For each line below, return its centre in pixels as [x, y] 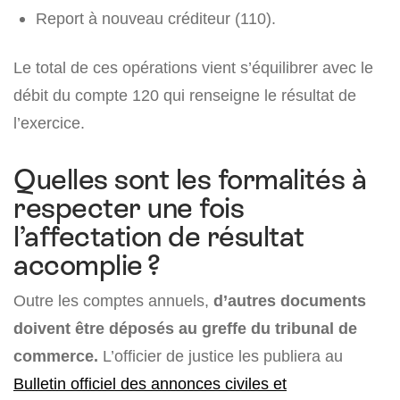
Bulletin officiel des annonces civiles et [150, 384]
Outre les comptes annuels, [113, 301]
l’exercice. [49, 123]
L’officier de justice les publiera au [221, 356]
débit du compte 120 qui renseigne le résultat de [185, 96]
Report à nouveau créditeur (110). [156, 19]
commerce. [56, 356]
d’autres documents [290, 301]
